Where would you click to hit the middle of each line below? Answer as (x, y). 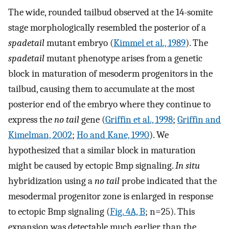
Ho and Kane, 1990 (113, 135)
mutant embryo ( (79, 43)
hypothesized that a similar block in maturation (102, 151)
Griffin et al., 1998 (139, 120)
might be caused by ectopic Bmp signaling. (92, 166)
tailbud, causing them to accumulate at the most (101, 89)
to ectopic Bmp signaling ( (59, 212)
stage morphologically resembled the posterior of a (107, 28)
